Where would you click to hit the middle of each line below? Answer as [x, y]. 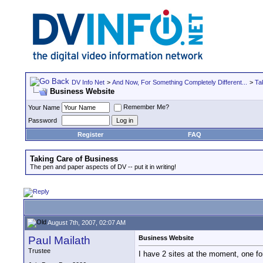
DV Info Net [88, 82]
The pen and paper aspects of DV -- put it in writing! [103, 167]
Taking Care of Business [74, 159]
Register [90, 134]
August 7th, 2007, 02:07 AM [86, 222]
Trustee [39, 251]
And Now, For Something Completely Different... [180, 82]
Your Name [44, 107]
